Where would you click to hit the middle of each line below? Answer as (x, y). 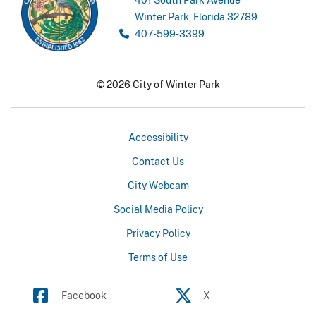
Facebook (84, 296)
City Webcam (158, 186)
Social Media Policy (158, 209)
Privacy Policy (158, 233)
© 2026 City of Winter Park (158, 85)
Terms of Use (158, 257)
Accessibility (158, 138)
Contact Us (158, 162)
